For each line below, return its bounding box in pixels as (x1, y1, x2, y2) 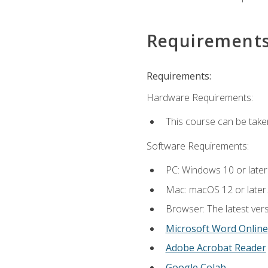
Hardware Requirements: (146, 91, 253, 105)
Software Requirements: (146, 139, 249, 153)
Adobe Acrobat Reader (165, 241, 266, 255)
